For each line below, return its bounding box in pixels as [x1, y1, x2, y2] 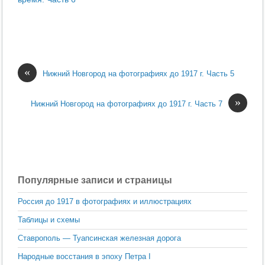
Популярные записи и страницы [18, 174, 173, 185]
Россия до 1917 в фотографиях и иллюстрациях [18, 196, 192, 206]
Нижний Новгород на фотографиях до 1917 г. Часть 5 [43, 69, 235, 79]
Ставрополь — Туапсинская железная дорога [18, 233, 182, 243]
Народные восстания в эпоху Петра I [18, 251, 151, 261]
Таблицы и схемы [18, 215, 80, 224]
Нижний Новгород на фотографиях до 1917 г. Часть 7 [30, 99, 222, 109]
